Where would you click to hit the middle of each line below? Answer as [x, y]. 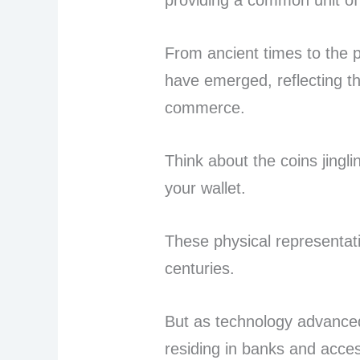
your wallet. [208, 188]
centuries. [202, 269]
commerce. [205, 108]
